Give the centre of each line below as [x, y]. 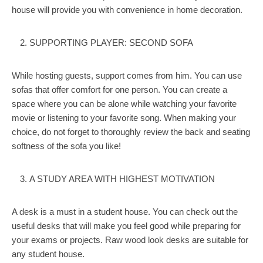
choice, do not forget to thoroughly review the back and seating [131, 132]
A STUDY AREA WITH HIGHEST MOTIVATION [122, 179]
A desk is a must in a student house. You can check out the [125, 212]
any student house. [48, 254]
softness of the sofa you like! [66, 146]
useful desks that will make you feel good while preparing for [126, 226]
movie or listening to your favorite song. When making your [124, 118]
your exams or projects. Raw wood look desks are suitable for [130, 240]
